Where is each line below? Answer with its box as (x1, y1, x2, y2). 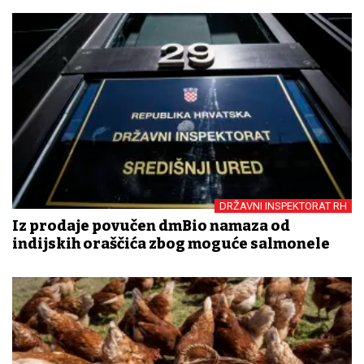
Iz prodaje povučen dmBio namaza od (12, 217, 290, 236)
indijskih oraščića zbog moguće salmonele (12, 235, 330, 253)
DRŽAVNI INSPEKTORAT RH (219, 200, 347, 213)
